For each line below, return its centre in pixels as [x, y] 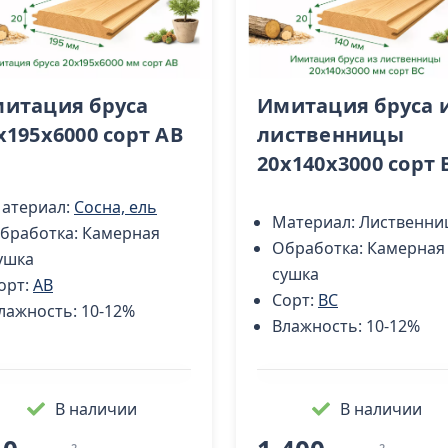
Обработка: [319, 247]
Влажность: [319, 325]
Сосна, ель [115, 207]
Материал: [315, 221]
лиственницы [330, 135]
